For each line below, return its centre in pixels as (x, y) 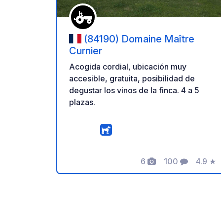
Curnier (86, 51)
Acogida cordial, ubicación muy (128, 67)
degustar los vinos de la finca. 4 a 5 (134, 91)
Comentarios (187, 166)
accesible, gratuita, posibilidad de (132, 79)
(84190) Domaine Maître (139, 39)
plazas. (82, 102)
